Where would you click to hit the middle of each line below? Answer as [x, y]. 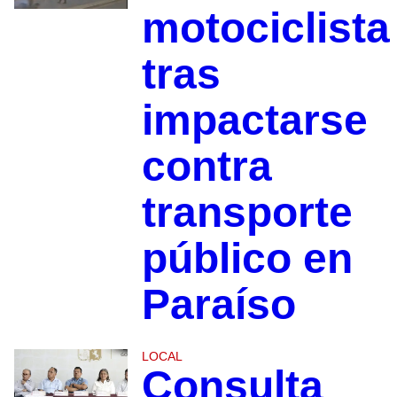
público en [247, 259]
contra [206, 167]
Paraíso [218, 305]
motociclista [265, 28]
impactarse [254, 121]
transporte [247, 213]
